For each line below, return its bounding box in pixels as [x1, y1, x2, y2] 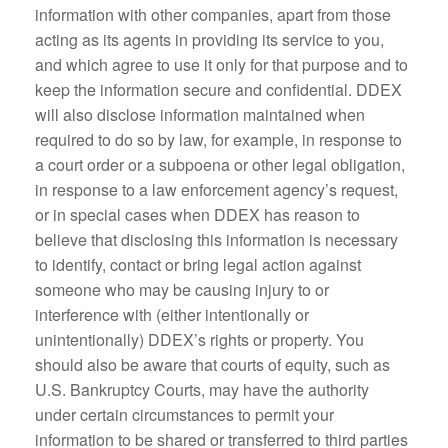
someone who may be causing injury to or [35, 278, 329, 301]
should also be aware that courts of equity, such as [35, 353, 390, 376]
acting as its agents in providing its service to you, [35, 28, 384, 51]
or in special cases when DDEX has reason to [35, 203, 360, 226]
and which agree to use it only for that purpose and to [35, 53, 408, 76]
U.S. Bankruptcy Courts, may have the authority [35, 378, 369, 401]
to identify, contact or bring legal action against [35, 253, 361, 276]
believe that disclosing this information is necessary [35, 228, 398, 251]
